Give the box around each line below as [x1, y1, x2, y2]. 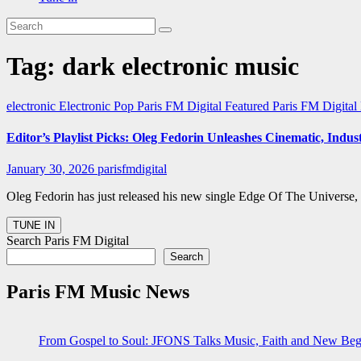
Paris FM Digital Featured [137, 98, 272, 113]
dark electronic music [62, 52, 299, 81]
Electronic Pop [59, 98, 137, 113]
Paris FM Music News [6, 281, 189, 303]
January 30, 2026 [6, 162, 98, 176]
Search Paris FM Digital [6, 234, 129, 248]
